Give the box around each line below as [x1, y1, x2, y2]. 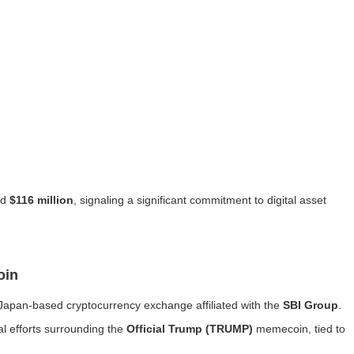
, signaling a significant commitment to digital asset [73, 194, 326, 206]
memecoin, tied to [253, 322, 345, 335]
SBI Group [283, 299, 338, 311]
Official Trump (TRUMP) [126, 322, 253, 335]
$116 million [9, 194, 73, 206]
